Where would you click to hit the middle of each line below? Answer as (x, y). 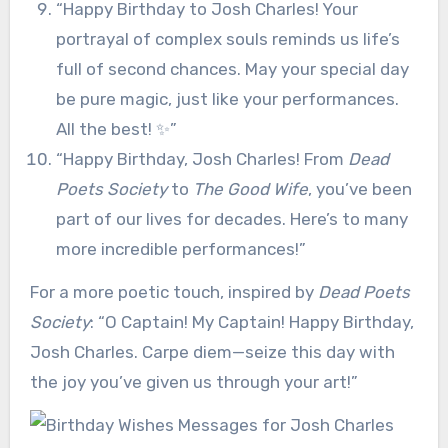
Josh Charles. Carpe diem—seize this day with (212, 351)
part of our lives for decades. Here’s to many (231, 218)
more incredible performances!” (180, 248)
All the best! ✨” (116, 128)
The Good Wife (250, 188)
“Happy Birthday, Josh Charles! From (201, 158)
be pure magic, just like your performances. (227, 98)
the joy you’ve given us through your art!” (193, 381)
